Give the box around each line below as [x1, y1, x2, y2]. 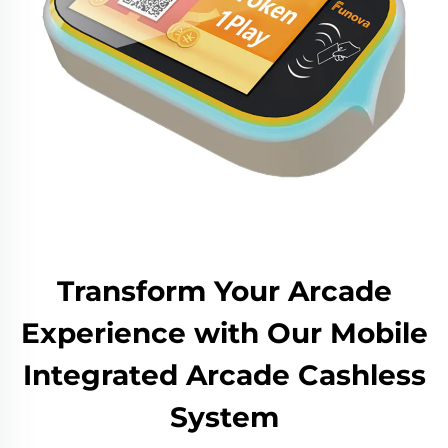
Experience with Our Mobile [20, 316, 428, 350]
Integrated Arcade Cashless [22, 358, 426, 392]
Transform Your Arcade [56, 274, 392, 308]
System [169, 400, 279, 434]
